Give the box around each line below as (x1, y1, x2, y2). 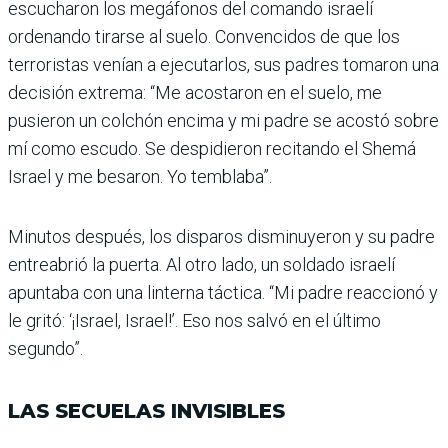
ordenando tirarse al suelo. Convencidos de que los (8, 26, 400, 48)
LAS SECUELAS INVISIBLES (8, 399, 285, 424)
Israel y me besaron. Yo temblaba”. (8, 166, 272, 188)
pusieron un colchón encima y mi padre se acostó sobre (8, 110, 439, 132)
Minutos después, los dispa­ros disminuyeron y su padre (8, 226, 435, 248)
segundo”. (8, 338, 83, 360)
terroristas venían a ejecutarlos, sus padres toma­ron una (8, 54, 439, 76)
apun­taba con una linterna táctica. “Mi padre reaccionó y (8, 282, 438, 304)
